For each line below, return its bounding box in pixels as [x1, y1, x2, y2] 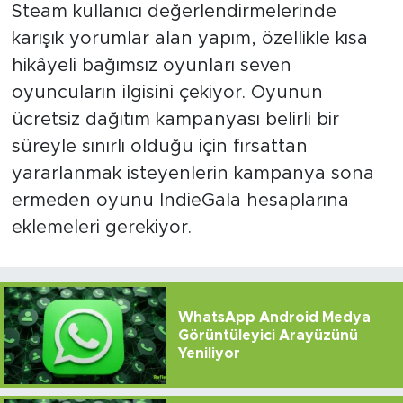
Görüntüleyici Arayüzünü [177, 327, 358, 343]
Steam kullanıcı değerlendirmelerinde [11, 2, 336, 21]
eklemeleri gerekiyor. [11, 218, 192, 237]
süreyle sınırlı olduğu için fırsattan [11, 137, 308, 156]
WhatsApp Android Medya [177, 309, 371, 325]
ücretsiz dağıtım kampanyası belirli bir [11, 110, 339, 129]
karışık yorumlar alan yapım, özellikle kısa [11, 29, 368, 48]
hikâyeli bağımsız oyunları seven [11, 56, 291, 75]
